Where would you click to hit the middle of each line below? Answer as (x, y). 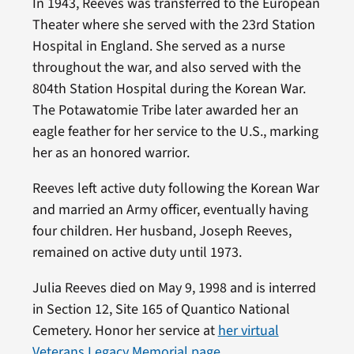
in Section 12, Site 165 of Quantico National (161, 309)
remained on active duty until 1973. (137, 252)
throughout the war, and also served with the (166, 67)
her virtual (248, 330)
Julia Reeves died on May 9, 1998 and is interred (174, 288)
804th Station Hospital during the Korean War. (169, 88)
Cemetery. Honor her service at (125, 330)
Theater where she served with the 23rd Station (173, 24)
